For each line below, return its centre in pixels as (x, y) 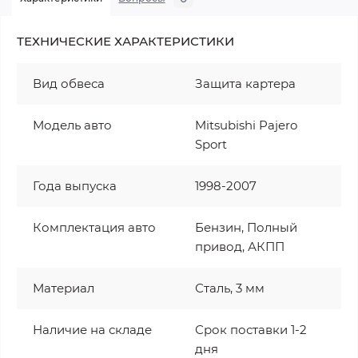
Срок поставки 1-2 (251, 329)
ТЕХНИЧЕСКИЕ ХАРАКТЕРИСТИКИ (125, 41)
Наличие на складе (92, 329)
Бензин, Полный (246, 227)
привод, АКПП (240, 246)
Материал (64, 288)
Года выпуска (75, 185)
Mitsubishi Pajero (246, 125)
